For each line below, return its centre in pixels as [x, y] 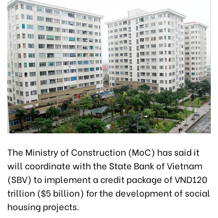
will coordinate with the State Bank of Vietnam [105, 165]
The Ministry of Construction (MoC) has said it [103, 152]
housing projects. [43, 206]
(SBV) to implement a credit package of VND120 [107, 179]
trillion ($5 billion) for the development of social [109, 193]
